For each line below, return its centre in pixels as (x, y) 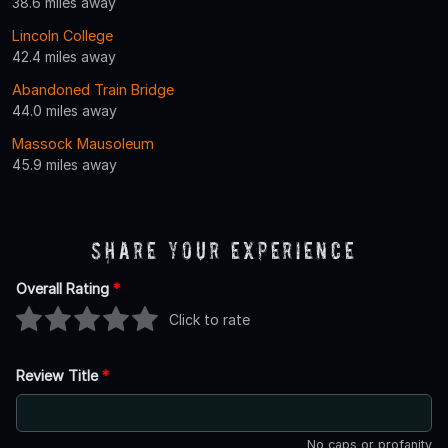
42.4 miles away (64, 56)
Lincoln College (62, 35)
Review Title (59, 375)
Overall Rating (64, 288)
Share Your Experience (224, 250)
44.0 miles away (64, 110)
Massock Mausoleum (83, 143)
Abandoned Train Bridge (93, 89)
